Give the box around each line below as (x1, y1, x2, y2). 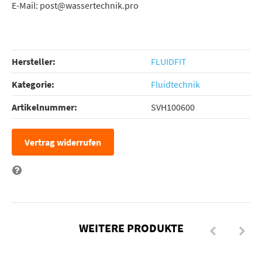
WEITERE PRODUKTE (78, 220, 184, 235)
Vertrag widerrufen (25, 136, 101, 148)
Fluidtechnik (151, 78, 200, 90)
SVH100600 (151, 101, 195, 113)
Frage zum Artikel (25, 163, 93, 175)
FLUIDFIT (151, 56, 187, 67)
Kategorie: (12, 78, 54, 90)
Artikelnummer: (12, 101, 77, 113)
